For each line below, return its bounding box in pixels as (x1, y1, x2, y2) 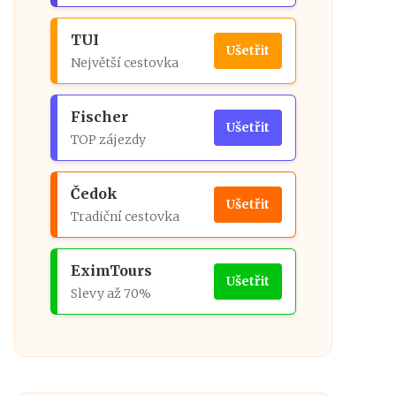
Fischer (71, 108, 128, 126)
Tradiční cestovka (71, 209, 179, 225)
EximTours (71, 262, 152, 279)
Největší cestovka (71, 55, 179, 71)
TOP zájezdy (71, 132, 146, 148)
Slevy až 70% (71, 286, 151, 301)
